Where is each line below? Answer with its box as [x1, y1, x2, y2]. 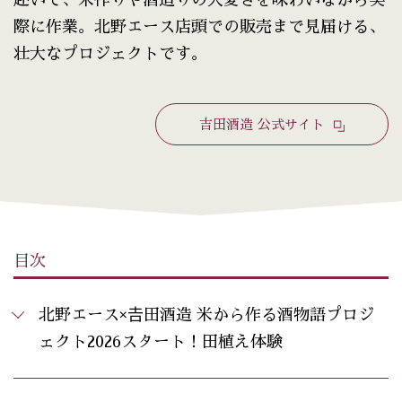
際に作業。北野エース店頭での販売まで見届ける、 [13, 19, 385, 36]
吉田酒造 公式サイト [199, 118, 329, 132]
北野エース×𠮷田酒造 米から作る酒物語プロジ [39, 307, 374, 324]
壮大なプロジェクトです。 [13, 46, 207, 63]
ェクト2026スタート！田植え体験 [39, 334, 283, 351]
